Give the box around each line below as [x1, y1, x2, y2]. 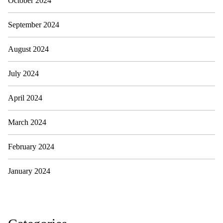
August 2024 [8, 45, 49, 53]
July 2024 [8, 69, 39, 78]
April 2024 [8, 94, 42, 102]
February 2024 [8, 142, 54, 151]
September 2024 [8, 20, 59, 29]
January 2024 [8, 167, 50, 175]
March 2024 [8, 118, 46, 126]
